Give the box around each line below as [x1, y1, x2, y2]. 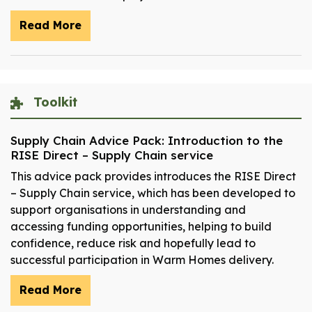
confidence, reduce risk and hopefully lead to [10, 236, 256, 251]
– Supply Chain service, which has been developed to [10, 186, 295, 201]
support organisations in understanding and [10, 203, 246, 217]
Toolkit [29, 94, 77, 111]
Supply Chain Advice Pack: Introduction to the [10, 133, 283, 148]
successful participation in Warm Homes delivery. [10, 253, 274, 267]
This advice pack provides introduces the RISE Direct [10, 169, 296, 184]
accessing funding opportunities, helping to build [10, 219, 272, 234]
